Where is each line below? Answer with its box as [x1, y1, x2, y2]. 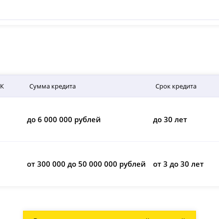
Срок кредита [155, 81, 197, 90]
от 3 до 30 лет [153, 159, 204, 169]
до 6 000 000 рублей [27, 114, 101, 125]
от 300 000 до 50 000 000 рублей [27, 159, 146, 169]
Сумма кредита [29, 81, 76, 90]
